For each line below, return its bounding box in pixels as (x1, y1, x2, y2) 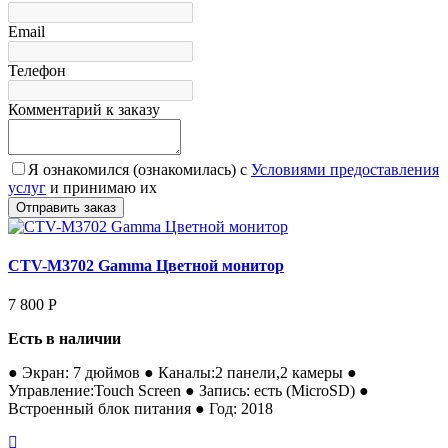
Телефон (8, 61, 66, 79)
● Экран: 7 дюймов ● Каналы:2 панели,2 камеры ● (8, 364, 357, 382)
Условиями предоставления (251, 160, 439, 178)
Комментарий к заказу (8, 100, 160, 118)
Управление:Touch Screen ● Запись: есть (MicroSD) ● (8, 382, 369, 400)
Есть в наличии (8, 330, 121, 348)
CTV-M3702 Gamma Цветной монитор (8, 256, 284, 274)
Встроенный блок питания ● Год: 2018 (8, 400, 273, 418)
